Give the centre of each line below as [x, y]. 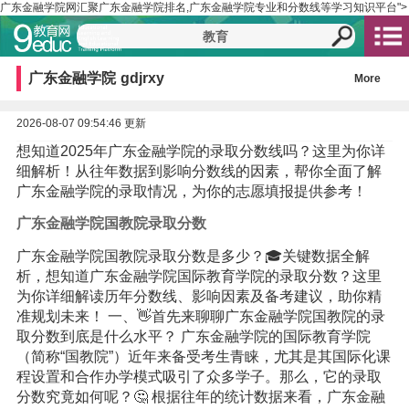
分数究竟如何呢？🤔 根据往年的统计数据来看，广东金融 [200, 396]
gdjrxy [143, 78]
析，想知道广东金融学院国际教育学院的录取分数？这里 [199, 276]
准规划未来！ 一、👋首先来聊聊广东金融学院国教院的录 [200, 316]
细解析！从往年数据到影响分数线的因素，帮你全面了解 [199, 171]
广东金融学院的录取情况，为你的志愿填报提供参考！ [191, 191]
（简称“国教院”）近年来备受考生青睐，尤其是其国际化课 [203, 356]
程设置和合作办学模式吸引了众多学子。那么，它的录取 [199, 376]
